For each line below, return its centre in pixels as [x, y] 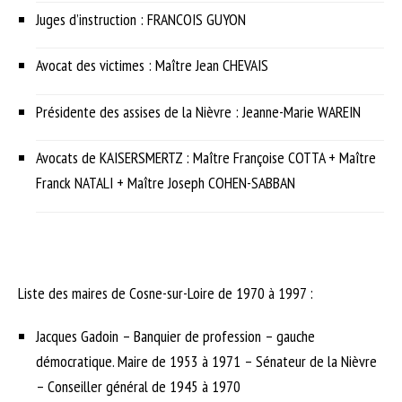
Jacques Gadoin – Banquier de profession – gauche [175, 336]
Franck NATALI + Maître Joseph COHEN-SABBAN [166, 183]
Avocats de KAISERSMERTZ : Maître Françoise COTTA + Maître [206, 158]
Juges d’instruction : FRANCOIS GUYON [141, 19]
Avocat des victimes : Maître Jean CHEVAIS [152, 66]
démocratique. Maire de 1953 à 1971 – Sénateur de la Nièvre [206, 362]
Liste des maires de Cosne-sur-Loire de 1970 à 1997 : [166, 293]
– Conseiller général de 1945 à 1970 [138, 387]
